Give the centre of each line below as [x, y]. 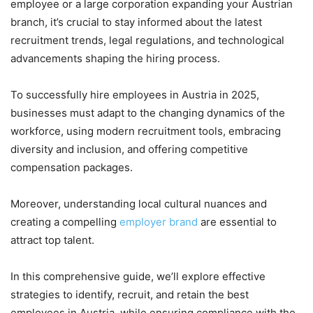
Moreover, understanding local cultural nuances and [139, 204]
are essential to [237, 222]
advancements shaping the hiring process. [115, 59]
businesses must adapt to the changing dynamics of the [148, 113]
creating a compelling [65, 222]
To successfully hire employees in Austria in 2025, [135, 95]
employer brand [159, 222]
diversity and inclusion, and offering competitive [129, 150]
